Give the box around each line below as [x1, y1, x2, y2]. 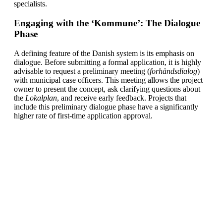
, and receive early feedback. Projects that [57, 93, 186, 102]
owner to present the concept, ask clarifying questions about [14, 84, 200, 93]
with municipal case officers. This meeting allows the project [14, 75, 203, 84]
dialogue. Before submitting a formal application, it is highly [14, 57, 201, 66]
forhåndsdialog [150, 66, 197, 75]
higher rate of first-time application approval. [14, 111, 153, 120]
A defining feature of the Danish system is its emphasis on [14, 49, 194, 57]
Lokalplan [25, 93, 57, 102]
